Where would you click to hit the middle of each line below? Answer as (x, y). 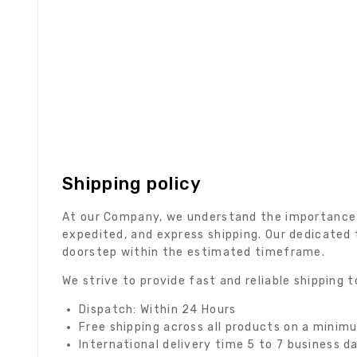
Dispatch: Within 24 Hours (158, 309)
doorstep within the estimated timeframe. (194, 252)
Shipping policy (132, 183)
